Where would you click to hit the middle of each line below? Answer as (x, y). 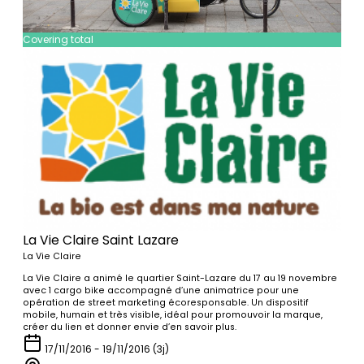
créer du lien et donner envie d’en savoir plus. (130, 327)
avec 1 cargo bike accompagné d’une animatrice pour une (161, 290)
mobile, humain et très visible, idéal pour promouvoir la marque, (173, 314)
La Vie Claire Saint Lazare (101, 240)
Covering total (58, 40)
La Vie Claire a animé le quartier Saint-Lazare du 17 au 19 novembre (180, 278)
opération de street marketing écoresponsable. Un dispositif (166, 302)
